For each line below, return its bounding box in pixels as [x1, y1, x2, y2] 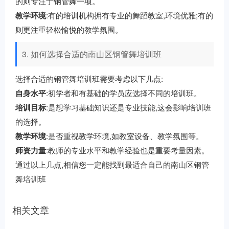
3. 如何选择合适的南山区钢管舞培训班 [22, 48, 162, 60]
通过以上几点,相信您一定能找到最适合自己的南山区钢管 [15, 159, 209, 170]
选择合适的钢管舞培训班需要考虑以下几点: [15, 73, 163, 84]
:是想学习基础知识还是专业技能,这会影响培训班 [46, 102, 211, 112]
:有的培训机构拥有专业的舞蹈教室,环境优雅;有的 [46, 10, 213, 20]
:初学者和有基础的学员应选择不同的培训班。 [46, 87, 201, 98]
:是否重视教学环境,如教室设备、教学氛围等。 [46, 130, 203, 141]
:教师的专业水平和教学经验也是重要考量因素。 [46, 145, 209, 155]
